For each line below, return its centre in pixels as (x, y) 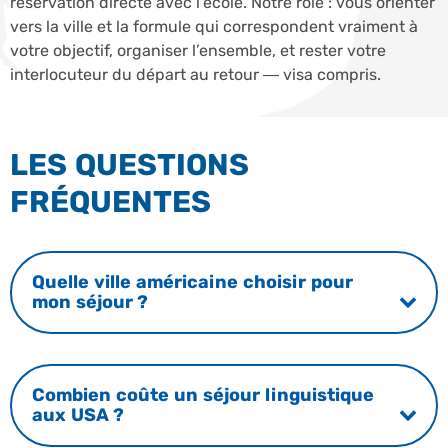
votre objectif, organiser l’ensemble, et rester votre (198, 50)
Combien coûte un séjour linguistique (202, 395)
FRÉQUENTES (110, 201)
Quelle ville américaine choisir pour (192, 282)
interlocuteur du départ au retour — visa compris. (195, 74)
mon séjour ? (89, 302)
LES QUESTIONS (129, 164)
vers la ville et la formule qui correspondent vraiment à (214, 26)
